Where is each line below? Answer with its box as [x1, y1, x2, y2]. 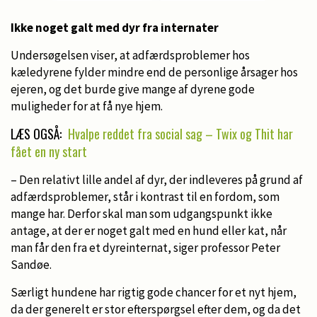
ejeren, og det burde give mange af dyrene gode [11, 81, 255, 97]
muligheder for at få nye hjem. [11, 98, 163, 114]
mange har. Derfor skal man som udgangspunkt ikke [11, 205, 272, 221]
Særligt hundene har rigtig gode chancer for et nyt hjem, [11, 284, 296, 300]
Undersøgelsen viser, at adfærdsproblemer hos [11, 47, 250, 63]
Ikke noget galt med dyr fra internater [11, 19, 219, 35]
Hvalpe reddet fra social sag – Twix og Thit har [68, 124, 293, 143]
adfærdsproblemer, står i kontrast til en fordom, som [11, 188, 279, 204]
